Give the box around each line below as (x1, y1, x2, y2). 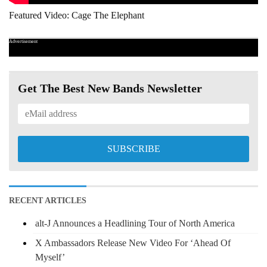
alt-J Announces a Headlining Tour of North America (35, 218, 235, 228)
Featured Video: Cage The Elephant (9, 10, 144, 20)
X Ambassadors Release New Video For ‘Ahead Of (35, 237, 231, 248)
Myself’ (35, 252, 65, 262)
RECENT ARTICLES (9, 195, 86, 205)
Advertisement (9, 38, 38, 44)
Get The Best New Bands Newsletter (18, 81, 202, 95)
